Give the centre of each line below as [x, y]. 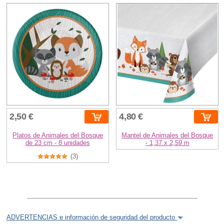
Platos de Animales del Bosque [57, 135]
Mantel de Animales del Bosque [167, 135]
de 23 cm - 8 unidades [57, 142]
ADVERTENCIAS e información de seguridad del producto [92, 217]
